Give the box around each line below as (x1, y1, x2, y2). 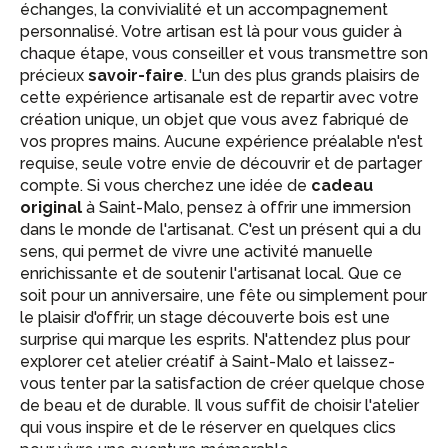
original (20, 198, 82, 217)
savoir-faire (88, 66, 184, 85)
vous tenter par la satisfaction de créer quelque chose (20, 374, 425, 393)
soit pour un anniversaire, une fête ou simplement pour (20, 286, 427, 305)
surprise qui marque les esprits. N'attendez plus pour (20, 330, 410, 349)
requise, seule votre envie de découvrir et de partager (20, 154, 422, 173)
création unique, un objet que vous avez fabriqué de (20, 110, 409, 129)
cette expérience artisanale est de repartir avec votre (20, 88, 419, 107)
